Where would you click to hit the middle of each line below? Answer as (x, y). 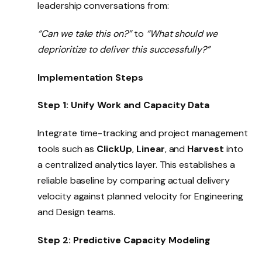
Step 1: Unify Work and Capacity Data (124, 105)
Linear (150, 149)
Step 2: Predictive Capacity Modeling (124, 240)
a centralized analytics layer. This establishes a (136, 165)
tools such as (67, 149)
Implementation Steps (92, 77)
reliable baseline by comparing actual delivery (134, 181)
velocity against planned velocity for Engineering (140, 196)
